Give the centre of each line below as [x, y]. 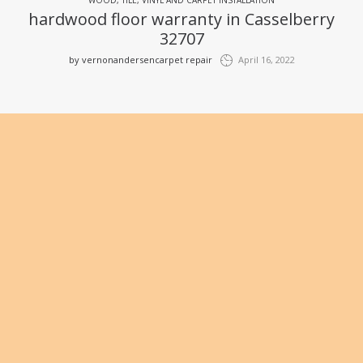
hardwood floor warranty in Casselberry [181, 19]
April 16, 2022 [266, 59]
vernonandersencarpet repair [147, 59]
